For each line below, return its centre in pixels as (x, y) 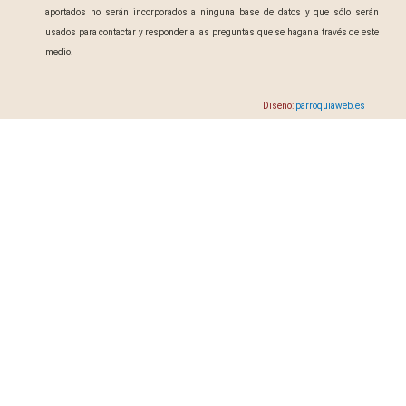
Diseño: (279, 106)
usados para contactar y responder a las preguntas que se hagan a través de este (212, 32)
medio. (59, 52)
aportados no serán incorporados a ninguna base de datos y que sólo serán (212, 12)
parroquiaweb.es (330, 106)
